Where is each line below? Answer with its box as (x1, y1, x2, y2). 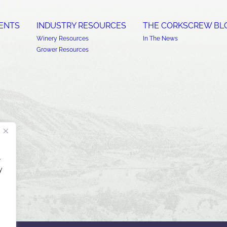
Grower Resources (36, 46, 89, 54)
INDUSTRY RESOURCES (36, 21, 126, 31)
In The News (142, 35, 178, 43)
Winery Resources (36, 35, 89, 43)
